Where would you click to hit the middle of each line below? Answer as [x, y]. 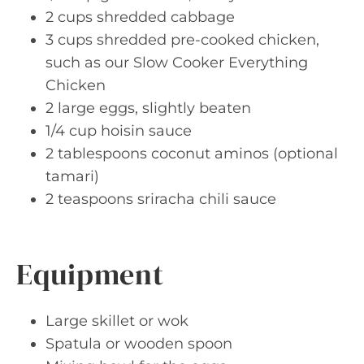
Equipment [91, 274]
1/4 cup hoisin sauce [119, 131]
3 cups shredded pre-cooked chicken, [182, 40]
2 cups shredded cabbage [140, 17]
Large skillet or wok [117, 321]
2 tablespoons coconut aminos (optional [192, 154]
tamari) [72, 176]
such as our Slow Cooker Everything [177, 63]
